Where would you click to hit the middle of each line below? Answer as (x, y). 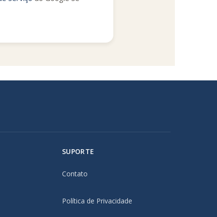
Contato (75, 174)
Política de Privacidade (97, 201)
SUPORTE (78, 152)
